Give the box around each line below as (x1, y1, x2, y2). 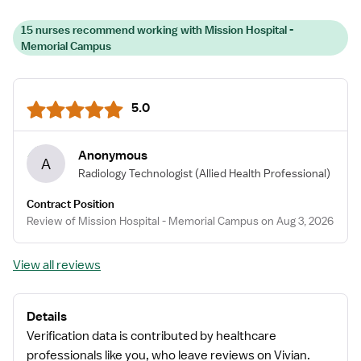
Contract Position (27, 197, 114, 211)
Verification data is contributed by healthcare (27, 328, 276, 344)
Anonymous (78, 147, 147, 164)
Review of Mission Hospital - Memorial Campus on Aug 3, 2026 (27, 214, 334, 228)
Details (27, 309, 67, 325)
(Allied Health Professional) (195, 165, 330, 180)
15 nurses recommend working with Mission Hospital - (21, 23, 293, 37)
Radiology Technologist (78, 165, 193, 180)
